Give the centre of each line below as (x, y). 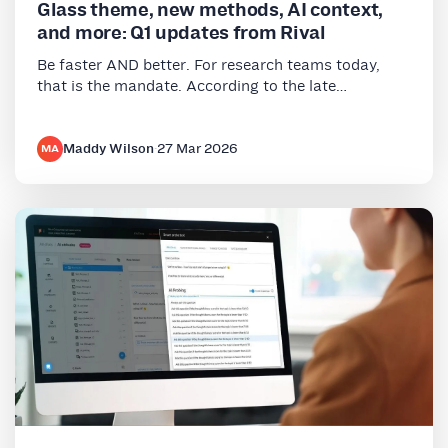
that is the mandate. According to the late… (192, 85)
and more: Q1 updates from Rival (181, 32)
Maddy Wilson (108, 148)
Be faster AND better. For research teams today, (208, 64)
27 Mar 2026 (197, 148)
